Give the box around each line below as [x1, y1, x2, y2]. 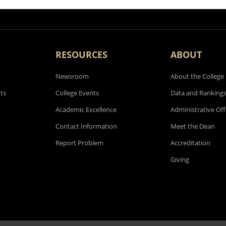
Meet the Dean [171, 122, 215, 131]
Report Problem [55, 138, 103, 148]
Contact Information [55, 122, 117, 131]
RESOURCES [55, 48, 107, 61]
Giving [171, 155, 189, 164]
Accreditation [171, 138, 210, 148]
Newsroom [55, 72, 89, 81]
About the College [171, 72, 224, 81]
